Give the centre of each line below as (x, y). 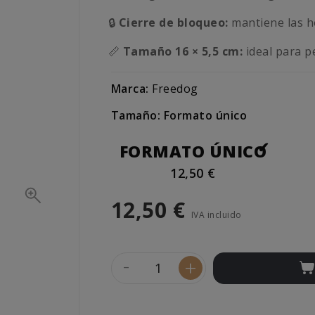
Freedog (175, 89)
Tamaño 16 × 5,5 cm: (183, 52)
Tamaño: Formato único (179, 116)
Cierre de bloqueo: (173, 23)
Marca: (130, 89)
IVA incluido (216, 215)
